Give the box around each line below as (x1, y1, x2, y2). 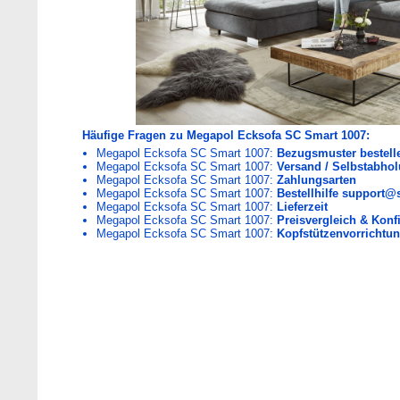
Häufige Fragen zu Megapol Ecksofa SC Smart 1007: (82, 129, 370, 142)
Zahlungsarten (276, 173, 356, 187)
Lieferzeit (276, 200, 328, 213)
